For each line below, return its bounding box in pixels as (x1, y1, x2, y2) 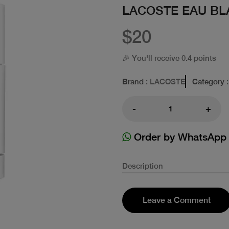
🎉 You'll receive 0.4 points (122, 53, 216, 62)
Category (192, 77, 224, 86)
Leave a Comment (143, 195, 211, 205)
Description (122, 161, 163, 170)
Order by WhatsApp (131, 130, 226, 143)
